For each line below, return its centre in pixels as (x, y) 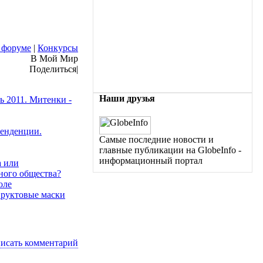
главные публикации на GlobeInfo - (170, 150)
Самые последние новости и (156, 139)
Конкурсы (58, 48)
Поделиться (53, 69)
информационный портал (151, 160)
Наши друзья (127, 98)
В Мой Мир (54, 59)
